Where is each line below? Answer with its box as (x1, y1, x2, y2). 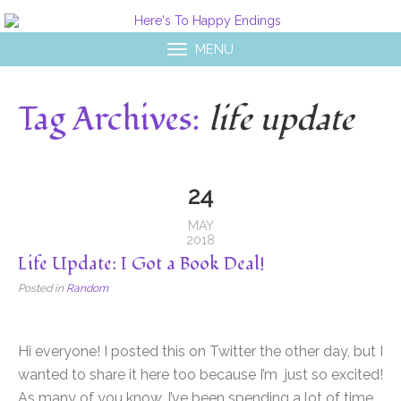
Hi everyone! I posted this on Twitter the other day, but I (18, 343, 383, 361)
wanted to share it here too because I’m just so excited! (18, 366, 383, 384)
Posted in (18, 282, 64, 295)
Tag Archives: (18, 98, 209, 143)
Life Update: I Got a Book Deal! (18, 252, 265, 277)
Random (66, 282, 108, 295)
